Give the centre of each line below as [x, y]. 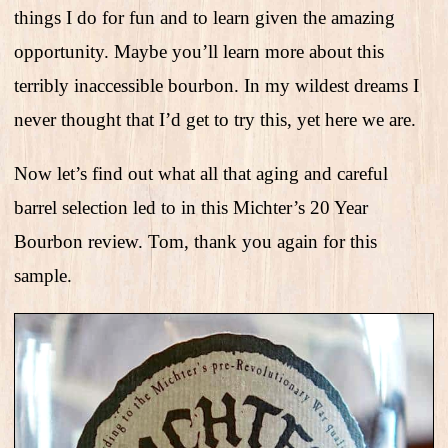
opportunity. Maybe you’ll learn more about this [199, 52]
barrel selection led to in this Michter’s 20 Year [191, 208]
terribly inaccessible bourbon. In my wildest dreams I [216, 86]
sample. [43, 276]
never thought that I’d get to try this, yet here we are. [215, 120]
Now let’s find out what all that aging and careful [201, 174]
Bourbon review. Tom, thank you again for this [195, 242]
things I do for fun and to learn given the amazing [204, 18]
